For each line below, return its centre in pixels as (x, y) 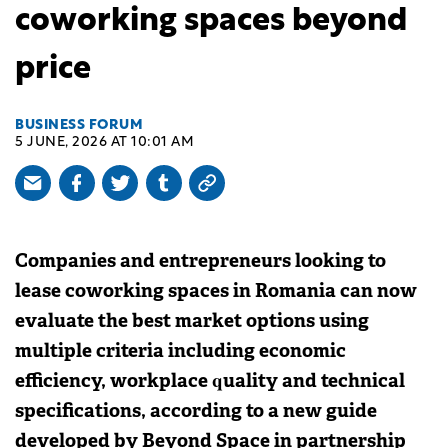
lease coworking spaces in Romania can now (216, 291)
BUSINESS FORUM (79, 126)
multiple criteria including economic (180, 351)
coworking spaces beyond (211, 21)
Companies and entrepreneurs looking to (200, 261)
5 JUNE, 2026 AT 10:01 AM (104, 143)
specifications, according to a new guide (196, 411)
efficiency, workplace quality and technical (210, 381)
